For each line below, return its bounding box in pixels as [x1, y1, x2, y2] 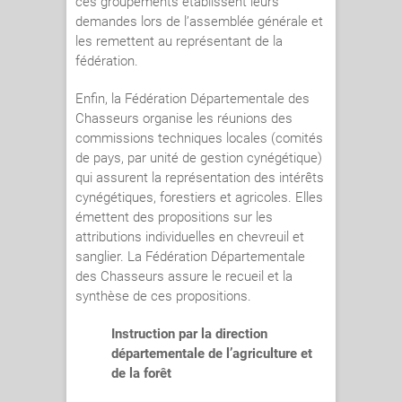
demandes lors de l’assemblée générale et [75, 13, 323, 31]
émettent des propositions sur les [75, 209, 273, 226]
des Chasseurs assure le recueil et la [75, 268, 293, 285]
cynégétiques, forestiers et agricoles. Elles [75, 189, 323, 206]
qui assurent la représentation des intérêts [75, 170, 324, 187]
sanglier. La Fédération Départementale [75, 249, 305, 266]
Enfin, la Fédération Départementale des [75, 91, 310, 108]
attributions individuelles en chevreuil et [75, 229, 304, 246]
